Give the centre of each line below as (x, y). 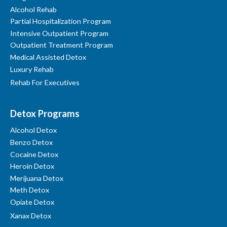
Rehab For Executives (45, 83)
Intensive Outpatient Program (59, 33)
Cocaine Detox (34, 154)
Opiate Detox (32, 202)
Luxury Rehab (32, 69)
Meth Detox (30, 190)
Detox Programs (45, 114)
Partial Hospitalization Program (61, 21)
